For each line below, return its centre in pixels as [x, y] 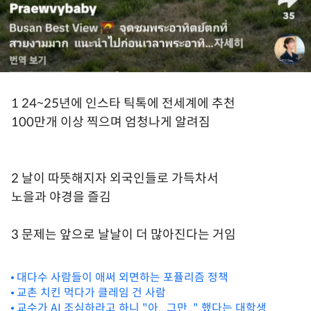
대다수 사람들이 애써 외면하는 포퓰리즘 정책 [123, 277]
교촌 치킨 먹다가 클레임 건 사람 [91, 292]
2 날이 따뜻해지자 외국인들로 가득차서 [115, 178]
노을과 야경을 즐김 [61, 197]
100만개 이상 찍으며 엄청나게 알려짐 [111, 122]
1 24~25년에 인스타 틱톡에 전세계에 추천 [123, 103]
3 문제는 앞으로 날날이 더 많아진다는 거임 [124, 234]
